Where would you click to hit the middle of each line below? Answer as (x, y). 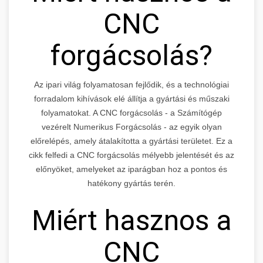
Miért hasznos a (131, 220)
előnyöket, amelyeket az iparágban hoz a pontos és (131, 169)
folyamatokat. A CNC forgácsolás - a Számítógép (131, 112)
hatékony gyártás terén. (131, 183)
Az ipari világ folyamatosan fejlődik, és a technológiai (131, 84)
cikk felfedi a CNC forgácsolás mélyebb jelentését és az (131, 155)
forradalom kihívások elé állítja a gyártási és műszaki (131, 98)
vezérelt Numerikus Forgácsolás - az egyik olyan (131, 127)
